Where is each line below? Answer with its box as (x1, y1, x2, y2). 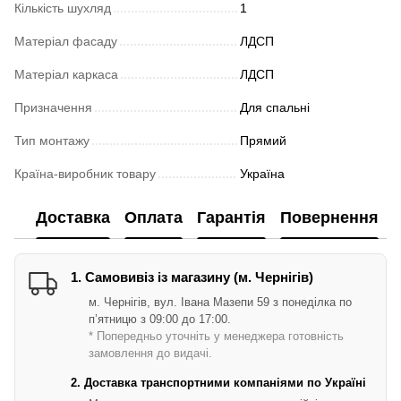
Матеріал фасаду (14, 34, 117, 49)
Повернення (280, 208, 379, 226)
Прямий (240, 133, 286, 149)
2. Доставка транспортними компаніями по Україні (71, 376, 366, 390)
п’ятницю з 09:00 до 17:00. (89, 312, 231, 327)
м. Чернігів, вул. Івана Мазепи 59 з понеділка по (89, 295, 352, 310)
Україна (240, 166, 285, 182)
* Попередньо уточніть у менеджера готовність (89, 329, 344, 344)
